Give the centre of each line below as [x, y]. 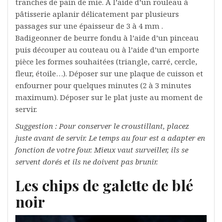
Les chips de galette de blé [104, 186]
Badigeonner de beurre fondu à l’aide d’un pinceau [107, 38]
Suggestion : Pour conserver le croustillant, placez [102, 126]
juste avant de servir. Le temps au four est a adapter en [110, 138]
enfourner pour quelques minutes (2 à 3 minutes [103, 85]
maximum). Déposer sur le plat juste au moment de [109, 97]
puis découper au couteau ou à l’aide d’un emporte [107, 50]
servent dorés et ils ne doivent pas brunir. [88, 162]
